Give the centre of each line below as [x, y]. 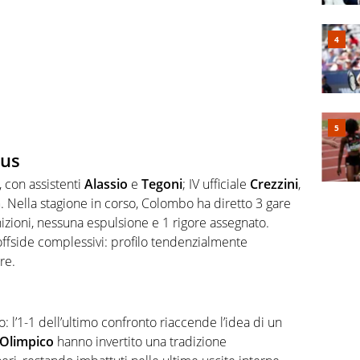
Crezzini [274, 184]
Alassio [106, 184]
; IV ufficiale [216, 184]
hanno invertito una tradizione [140, 341]
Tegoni [162, 184]
